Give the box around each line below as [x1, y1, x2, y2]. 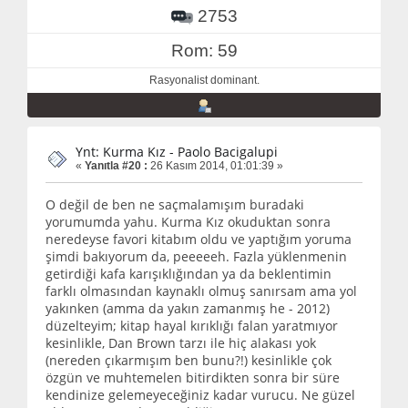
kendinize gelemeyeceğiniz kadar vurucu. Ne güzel [46, 385, 355, 403]
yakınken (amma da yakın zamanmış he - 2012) [46, 299, 330, 317]
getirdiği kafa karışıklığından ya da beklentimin [46, 264, 331, 282]
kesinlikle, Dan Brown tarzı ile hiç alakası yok [46, 333, 316, 352]
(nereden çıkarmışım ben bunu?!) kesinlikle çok [46, 351, 331, 369]
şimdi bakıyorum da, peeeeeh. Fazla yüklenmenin [46, 247, 347, 265]
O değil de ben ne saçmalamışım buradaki [46, 195, 304, 213]
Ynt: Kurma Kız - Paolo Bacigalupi [76, 143, 278, 161]
